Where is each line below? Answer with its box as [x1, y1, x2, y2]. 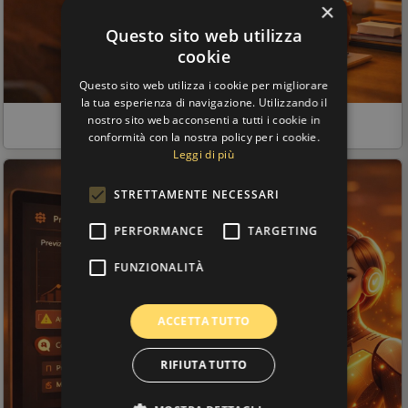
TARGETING [248, 222, 319, 239]
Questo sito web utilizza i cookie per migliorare [79, 76, 329, 93]
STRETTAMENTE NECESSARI [114, 186, 280, 202]
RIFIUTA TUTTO [160, 356, 248, 372]
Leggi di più [173, 146, 235, 162]
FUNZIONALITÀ [114, 259, 205, 275]
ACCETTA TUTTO [158, 312, 250, 329]
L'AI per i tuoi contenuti [118, 111, 287, 130]
